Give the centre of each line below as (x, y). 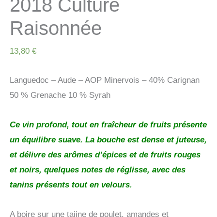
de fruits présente (171, 125)
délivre (32, 155)
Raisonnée (56, 28)
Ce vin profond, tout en (55, 125)
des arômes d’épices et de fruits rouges (123, 155)
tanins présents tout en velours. (71, 185)
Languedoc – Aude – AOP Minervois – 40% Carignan (105, 80)
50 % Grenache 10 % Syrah (60, 95)
